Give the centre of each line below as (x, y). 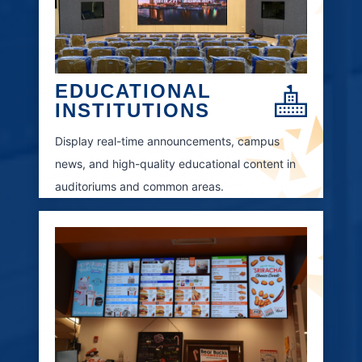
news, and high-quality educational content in (175, 163)
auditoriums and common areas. (139, 186)
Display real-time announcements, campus (167, 141)
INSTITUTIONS (133, 110)
